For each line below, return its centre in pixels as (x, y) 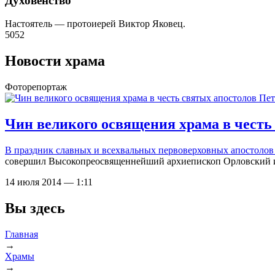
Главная (21, 234)
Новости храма (55, 61)
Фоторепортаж (36, 87)
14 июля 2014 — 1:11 (49, 182)
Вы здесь (35, 208)
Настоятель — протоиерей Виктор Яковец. (95, 24)
